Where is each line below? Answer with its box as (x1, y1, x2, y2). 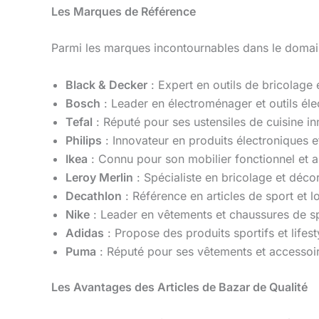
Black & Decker (66, 77, 147, 92)
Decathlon (66, 188, 122, 203)
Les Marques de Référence (51, 4, 196, 19)
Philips (66, 132, 102, 147)
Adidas (66, 225, 104, 240)
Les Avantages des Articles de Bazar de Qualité (51, 279, 308, 294)
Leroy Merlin (66, 169, 133, 184)
